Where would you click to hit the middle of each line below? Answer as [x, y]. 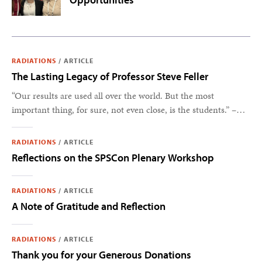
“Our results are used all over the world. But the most [113, 95]
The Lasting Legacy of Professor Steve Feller [110, 76]
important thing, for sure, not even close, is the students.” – [124, 109]
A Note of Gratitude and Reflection [89, 206]
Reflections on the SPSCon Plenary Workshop [113, 157]
